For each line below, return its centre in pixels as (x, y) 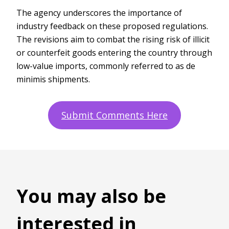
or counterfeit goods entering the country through (114, 52)
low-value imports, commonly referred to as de (106, 66)
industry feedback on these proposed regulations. (112, 26)
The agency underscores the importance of (99, 13)
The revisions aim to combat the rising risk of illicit (113, 39)
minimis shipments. (53, 79)
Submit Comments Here (114, 115)
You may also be (91, 196)
